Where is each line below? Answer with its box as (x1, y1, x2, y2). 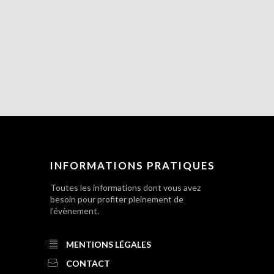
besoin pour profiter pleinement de (50, 194, 183, 205)
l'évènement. (50, 206, 99, 217)
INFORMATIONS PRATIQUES (50, 159, 216, 172)
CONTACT (66, 258, 110, 269)
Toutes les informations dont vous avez (50, 182, 201, 193)
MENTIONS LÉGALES (66, 239, 151, 250)
